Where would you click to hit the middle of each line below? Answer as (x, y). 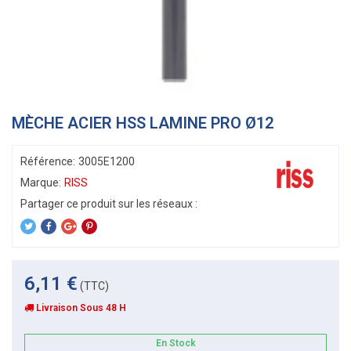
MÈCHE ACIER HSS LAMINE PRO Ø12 (143, 123)
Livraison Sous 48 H (81, 308)
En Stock (175, 344)
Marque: (41, 183)
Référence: (48, 161)
